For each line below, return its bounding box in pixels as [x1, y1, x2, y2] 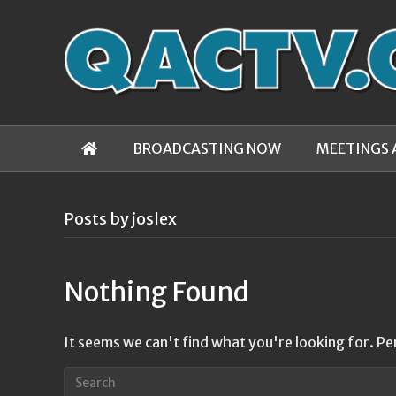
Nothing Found [64, 275, 249, 308]
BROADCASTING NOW [133, 140, 281, 157]
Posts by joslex [64, 209, 177, 229]
